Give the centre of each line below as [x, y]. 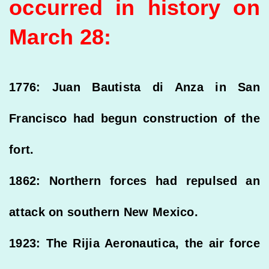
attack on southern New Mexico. [104, 212]
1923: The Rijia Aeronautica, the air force [134, 243]
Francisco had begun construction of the [134, 118]
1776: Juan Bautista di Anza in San [134, 87]
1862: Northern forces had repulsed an [134, 180]
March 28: [60, 37]
